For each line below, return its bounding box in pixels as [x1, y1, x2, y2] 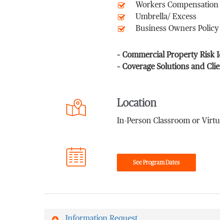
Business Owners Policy [135, 25, 219, 33]
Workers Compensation [135, 1, 219, 9]
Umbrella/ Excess [135, 13, 196, 21]
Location [116, 98, 156, 109]
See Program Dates [133, 160, 180, 165]
